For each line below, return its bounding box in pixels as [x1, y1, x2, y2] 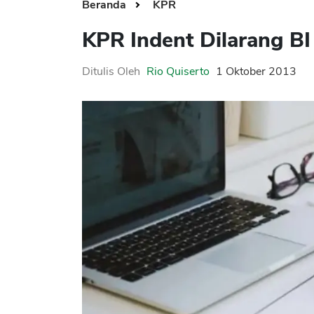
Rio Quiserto [146, 64, 210, 80]
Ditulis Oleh [82, 64, 140, 80]
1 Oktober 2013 [216, 64, 296, 80]
